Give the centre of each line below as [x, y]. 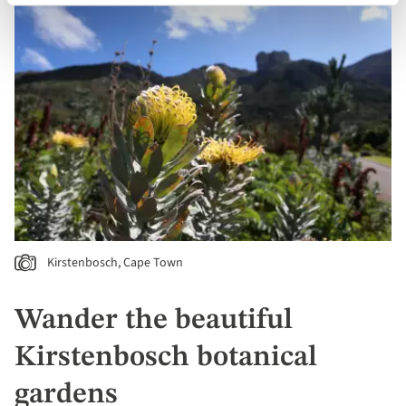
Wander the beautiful [154, 321]
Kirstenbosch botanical [166, 358]
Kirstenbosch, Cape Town [115, 263]
